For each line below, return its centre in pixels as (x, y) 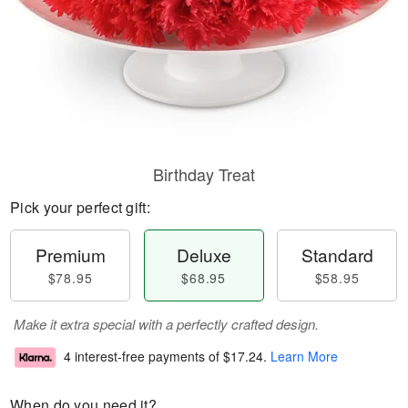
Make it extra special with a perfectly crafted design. (166, 324)
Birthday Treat (204, 174)
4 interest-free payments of (143, 357)
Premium (70, 255)
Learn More (304, 357)
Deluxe (204, 255)
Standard (337, 255)
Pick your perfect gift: (80, 207)
